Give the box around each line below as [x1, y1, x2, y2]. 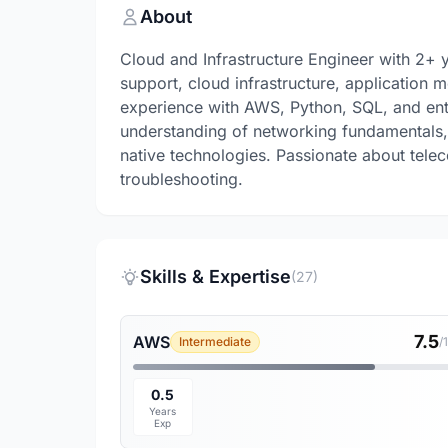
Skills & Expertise [140, 266, 291, 287]
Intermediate [179, 334, 251, 349]
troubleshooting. [120, 169, 243, 189]
